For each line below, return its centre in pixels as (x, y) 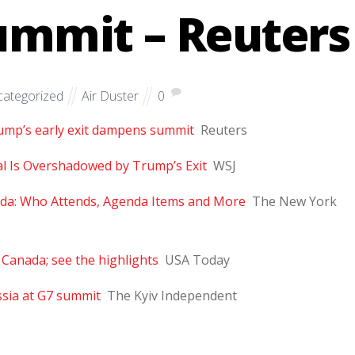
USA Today (197, 260)
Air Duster (111, 95)
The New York (294, 202)
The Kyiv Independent (172, 296)
